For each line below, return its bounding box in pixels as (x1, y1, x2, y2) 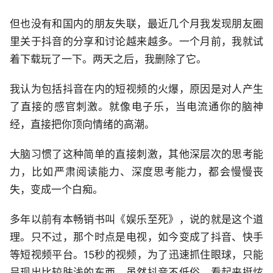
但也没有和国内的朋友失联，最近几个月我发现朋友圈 (10, 18, 263, 30)
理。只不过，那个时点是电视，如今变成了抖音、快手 (10, 231, 263, 244)
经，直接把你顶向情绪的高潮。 (10, 118, 155, 131)
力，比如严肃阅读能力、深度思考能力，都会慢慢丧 (10, 166, 263, 179)
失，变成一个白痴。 (10, 183, 103, 196)
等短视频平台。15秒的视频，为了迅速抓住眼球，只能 (10, 249, 263, 261)
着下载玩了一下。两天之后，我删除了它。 (10, 53, 207, 66)
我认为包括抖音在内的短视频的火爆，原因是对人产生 (10, 83, 263, 96)
